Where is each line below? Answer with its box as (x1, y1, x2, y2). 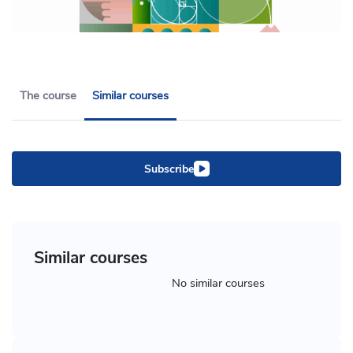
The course (20, 87, 76, 104)
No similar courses (172, 275, 265, 292)
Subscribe (143, 161, 194, 176)
